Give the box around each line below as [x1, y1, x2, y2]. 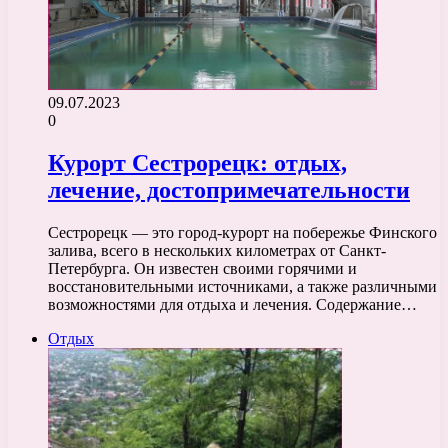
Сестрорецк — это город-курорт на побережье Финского [48, 223, 437, 241]
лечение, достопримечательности [48, 176, 410, 203]
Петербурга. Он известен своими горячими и [48, 259, 357, 277]
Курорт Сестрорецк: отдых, [48, 149, 347, 176]
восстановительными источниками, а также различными [48, 277, 437, 295]
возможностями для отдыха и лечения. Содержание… [48, 295, 417, 313]
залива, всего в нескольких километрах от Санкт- [48, 241, 386, 259]
